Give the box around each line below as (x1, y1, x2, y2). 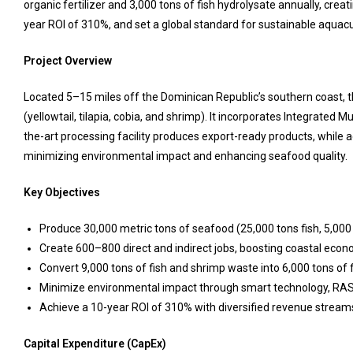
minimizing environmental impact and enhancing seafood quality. (24, 150, 347, 162)
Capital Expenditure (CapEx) (24, 337, 166, 350)
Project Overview (24, 54, 112, 67)
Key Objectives (24, 186, 100, 199)
